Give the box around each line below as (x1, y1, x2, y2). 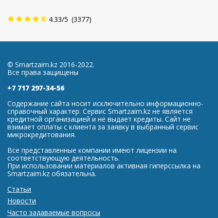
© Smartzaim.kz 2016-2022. (7, 60, 94, 69)
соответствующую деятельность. (7, 153, 120, 163)
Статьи (7, 184, 31, 194)
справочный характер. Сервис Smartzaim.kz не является (7, 107, 193, 116)
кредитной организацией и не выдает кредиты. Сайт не (7, 114, 191, 124)
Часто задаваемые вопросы (7, 208, 100, 217)
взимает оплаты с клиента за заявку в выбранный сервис (7, 122, 199, 131)
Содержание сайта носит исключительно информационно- (7, 99, 203, 108)
